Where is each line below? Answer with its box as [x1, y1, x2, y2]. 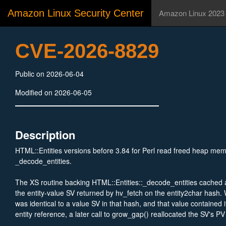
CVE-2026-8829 [15, 40, 159, 62]
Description [15, 127, 75, 143]
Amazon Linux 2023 [159, 8, 224, 18]
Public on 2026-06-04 [15, 69, 84, 79]
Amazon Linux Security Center [8, 8, 144, 19]
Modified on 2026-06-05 [15, 87, 92, 97]
